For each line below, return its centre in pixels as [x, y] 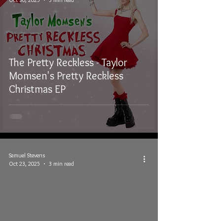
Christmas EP [37, 89]
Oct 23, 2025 [24, 164]
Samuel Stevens [27, 155]
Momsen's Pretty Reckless [66, 76]
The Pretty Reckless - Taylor [68, 62]
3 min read [61, 164]
